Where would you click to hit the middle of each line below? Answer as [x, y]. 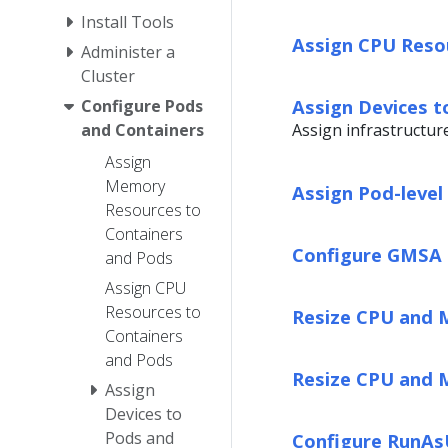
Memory [135, 185]
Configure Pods [142, 105]
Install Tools [127, 21]
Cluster [108, 75]
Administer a [128, 51]
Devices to [143, 413]
